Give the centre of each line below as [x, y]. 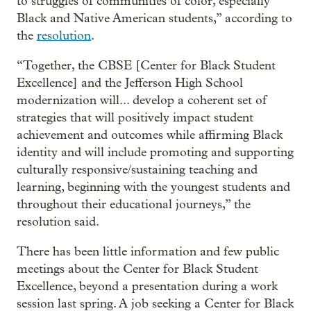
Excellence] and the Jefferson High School [130, 83]
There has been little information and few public [148, 251]
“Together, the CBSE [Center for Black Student [146, 65]
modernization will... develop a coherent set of [142, 100]
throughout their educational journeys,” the [134, 204]
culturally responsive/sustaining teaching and [137, 169]
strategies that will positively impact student [135, 117]
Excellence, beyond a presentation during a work [147, 286]
